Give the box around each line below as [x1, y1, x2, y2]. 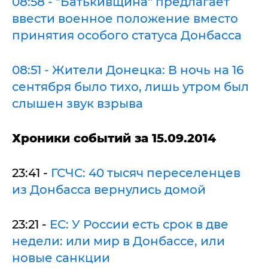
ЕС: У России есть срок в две [50, 217, 229, 232]
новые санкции [12, 250, 110, 265]
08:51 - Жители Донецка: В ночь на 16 [12, 62, 243, 77]
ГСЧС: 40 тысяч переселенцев [51, 165, 240, 180]
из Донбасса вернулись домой [12, 182, 206, 197]
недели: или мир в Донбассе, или [12, 233, 225, 248]
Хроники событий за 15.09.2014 [12, 130, 216, 145]
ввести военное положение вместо [12, 11, 238, 26]
